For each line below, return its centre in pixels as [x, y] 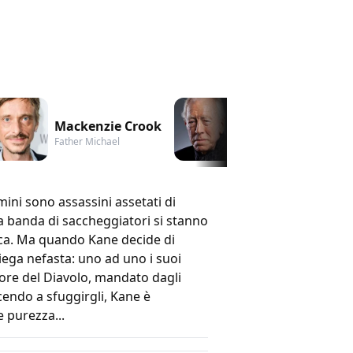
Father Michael [87, 141]
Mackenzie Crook [108, 126]
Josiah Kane [269, 141]
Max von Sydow [292, 126]
